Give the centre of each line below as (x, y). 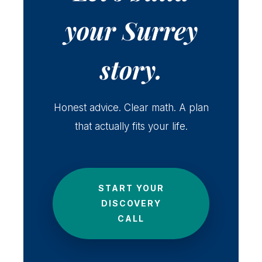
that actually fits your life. (131, 126)
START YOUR (131, 188)
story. (131, 69)
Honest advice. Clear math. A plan (131, 107)
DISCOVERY (131, 203)
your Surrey (131, 30)
